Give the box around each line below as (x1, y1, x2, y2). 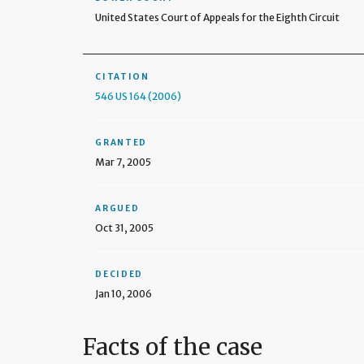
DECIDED (95, 269, 144, 279)
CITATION (95, 71, 149, 82)
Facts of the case (83, 332, 263, 362)
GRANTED (95, 137, 148, 148)
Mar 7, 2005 (95, 156, 152, 168)
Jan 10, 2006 (95, 288, 153, 300)
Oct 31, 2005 (95, 222, 154, 234)
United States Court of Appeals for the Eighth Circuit (95, 11, 340, 24)
